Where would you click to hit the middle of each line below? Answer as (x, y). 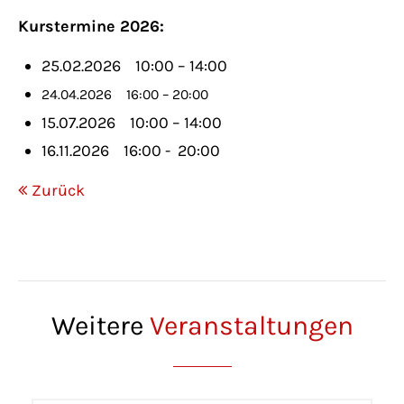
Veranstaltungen (251, 326)
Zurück (58, 191)
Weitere (100, 326)
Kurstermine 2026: (91, 27)
